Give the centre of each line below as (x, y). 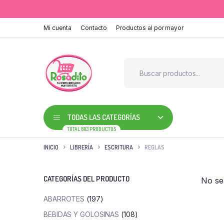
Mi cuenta (58, 27)
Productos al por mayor (150, 27)
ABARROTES (64, 199)
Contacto (94, 27)
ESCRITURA (119, 147)
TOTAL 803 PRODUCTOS (91, 129)
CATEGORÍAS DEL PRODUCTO (86, 179)
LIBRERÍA (81, 147)
